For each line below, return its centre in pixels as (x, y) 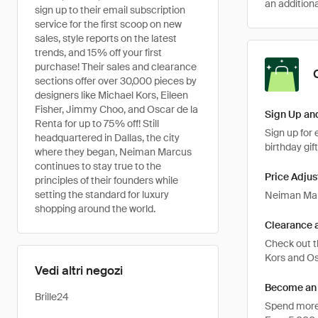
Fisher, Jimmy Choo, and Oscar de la (116, 109)
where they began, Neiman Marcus (113, 152)
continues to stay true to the (98, 166)
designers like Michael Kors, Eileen (111, 95)
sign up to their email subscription (110, 10)
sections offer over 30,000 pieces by (116, 81)
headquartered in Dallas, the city (107, 138)
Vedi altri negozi (79, 270)
